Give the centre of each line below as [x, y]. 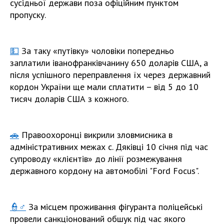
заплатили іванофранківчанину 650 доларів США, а [109, 62]
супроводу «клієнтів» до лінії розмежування [96, 158]
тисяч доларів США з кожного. [70, 98]
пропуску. [29, 14]
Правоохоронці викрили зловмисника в [96, 134]
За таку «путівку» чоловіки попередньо [96, 50]
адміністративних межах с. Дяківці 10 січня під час [109, 146]
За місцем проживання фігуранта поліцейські [114, 206]
